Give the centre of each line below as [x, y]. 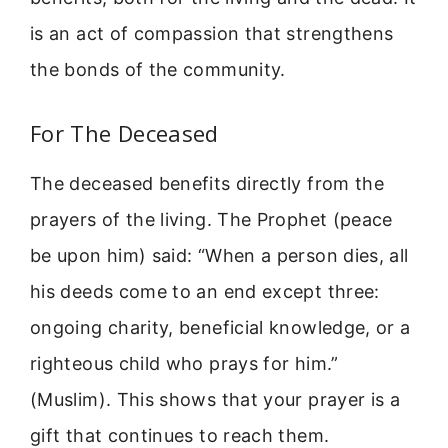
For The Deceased [124, 133]
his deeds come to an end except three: [205, 292]
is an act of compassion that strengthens [212, 33]
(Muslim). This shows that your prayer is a [215, 400]
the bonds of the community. [158, 69]
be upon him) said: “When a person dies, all [219, 256]
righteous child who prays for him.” [184, 364]
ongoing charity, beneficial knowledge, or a [220, 328]
